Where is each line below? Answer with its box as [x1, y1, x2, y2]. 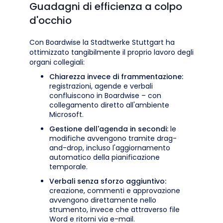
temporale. [49, 161, 88, 172]
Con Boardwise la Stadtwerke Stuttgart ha [29, 37, 175, 47]
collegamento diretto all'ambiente [49, 100, 169, 110]
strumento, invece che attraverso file [49, 204, 180, 215]
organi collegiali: [29, 57, 85, 67]
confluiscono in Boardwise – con [49, 90, 161, 101]
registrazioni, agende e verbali [49, 81, 153, 91]
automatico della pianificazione [49, 152, 160, 162]
